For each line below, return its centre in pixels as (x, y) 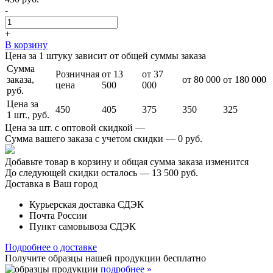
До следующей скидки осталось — (77, 172)
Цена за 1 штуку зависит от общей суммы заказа (105, 55)
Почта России (58, 215)
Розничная (77, 74)
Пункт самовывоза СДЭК (83, 226)
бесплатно (185, 258)
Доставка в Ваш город (51, 183)
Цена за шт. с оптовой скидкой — (75, 127)
